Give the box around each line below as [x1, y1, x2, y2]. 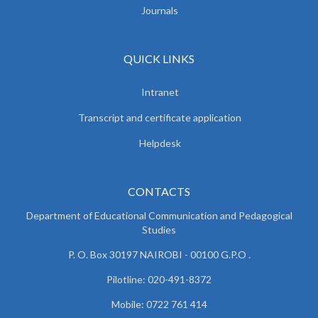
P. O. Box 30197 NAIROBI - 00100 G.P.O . [67, 248, 251, 261]
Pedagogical [238, 209, 292, 221]
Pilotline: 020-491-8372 [106, 273, 212, 285]
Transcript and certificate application [78, 111, 241, 124]
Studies [142, 223, 176, 236]
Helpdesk [138, 136, 181, 149]
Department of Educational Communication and [26, 209, 238, 221]
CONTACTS [128, 184, 190, 198]
